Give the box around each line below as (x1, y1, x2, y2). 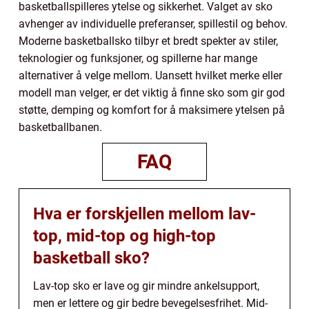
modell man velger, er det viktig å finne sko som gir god (19, 86, 285, 100)
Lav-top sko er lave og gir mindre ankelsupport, (33, 279, 259, 293)
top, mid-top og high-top (33, 226, 216, 246)
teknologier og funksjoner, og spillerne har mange (19, 52, 257, 66)
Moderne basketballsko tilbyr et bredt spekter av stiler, (19, 34, 278, 48)
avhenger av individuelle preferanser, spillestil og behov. (19, 17, 288, 31)
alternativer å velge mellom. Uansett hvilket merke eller (19, 69, 282, 83)
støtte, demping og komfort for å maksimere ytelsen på (19, 103, 285, 117)
